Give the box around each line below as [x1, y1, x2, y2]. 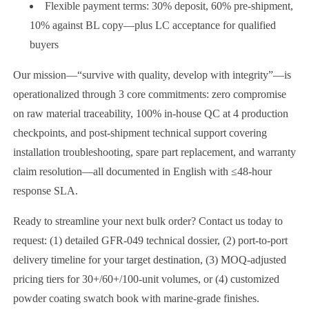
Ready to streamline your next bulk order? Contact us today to [12, 215, 283, 227]
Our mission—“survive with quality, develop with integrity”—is [12, 68, 291, 81]
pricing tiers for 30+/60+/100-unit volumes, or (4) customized [12, 272, 279, 285]
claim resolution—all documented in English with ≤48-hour [12, 165, 272, 177]
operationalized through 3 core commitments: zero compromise [12, 88, 286, 100]
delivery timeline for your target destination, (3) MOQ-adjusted [12, 253, 286, 266]
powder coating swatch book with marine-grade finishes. [12, 292, 259, 304]
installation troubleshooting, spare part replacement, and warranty [12, 146, 296, 158]
